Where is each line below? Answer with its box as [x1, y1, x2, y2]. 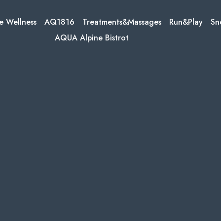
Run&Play [169, 16, 203, 28]
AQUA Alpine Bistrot [55, 32, 129, 43]
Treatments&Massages [82, 16, 161, 28]
